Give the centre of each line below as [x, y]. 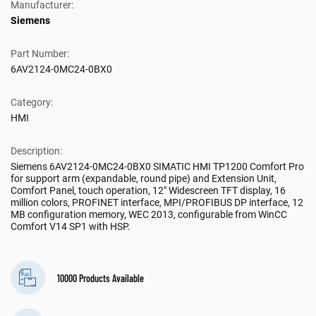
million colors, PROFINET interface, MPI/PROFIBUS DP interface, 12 [157, 203]
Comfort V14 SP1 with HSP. [71, 227]
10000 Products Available [101, 278]
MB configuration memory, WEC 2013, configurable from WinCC [149, 215]
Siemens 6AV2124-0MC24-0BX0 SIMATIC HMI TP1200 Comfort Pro [157, 167]
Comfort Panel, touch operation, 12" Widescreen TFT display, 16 [148, 191]
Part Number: [40, 54]
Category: [32, 103]
